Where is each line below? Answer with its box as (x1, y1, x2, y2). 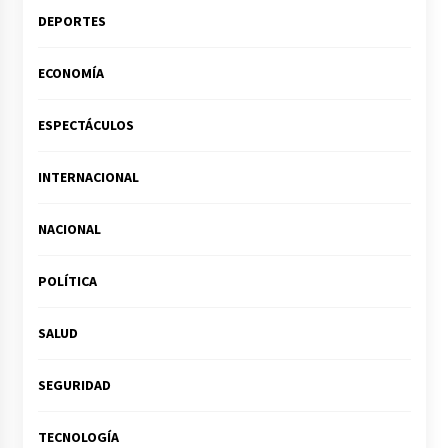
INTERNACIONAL (37, 168, 139, 187)
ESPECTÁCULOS (37, 116, 134, 135)
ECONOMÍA (37, 64, 104, 83)
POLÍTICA (37, 272, 97, 291)
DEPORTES (37, 12, 106, 31)
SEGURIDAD (37, 376, 111, 395)
